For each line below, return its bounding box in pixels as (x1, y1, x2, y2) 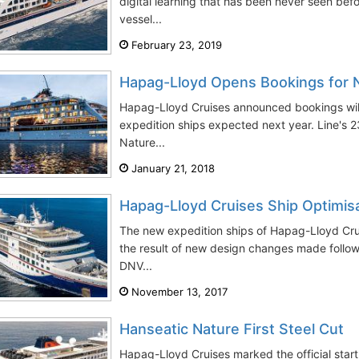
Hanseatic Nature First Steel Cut (119, 321, 344, 337)
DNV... (119, 259, 152, 272)
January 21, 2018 (128, 162, 215, 175)
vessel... (119, 12, 162, 26)
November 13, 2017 (128, 285, 228, 298)
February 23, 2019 (128, 38, 222, 51)
